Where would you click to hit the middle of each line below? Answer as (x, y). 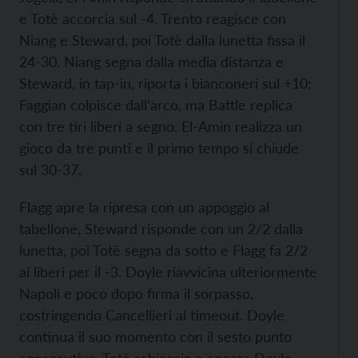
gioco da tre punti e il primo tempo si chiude (159, 148)
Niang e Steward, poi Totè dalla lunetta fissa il (162, 40)
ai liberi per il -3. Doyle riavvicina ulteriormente (168, 272)
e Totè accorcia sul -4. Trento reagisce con (153, 19)
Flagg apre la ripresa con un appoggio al (144, 207)
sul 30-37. (50, 170)
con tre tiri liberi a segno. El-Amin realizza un (161, 127)
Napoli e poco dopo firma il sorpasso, (136, 294)
